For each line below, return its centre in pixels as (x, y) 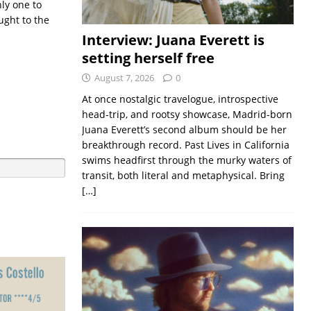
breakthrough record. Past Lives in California (185, 144)
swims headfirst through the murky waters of (186, 160)
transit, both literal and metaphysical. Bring (183, 175)
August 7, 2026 (124, 77)
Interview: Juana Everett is (173, 40)
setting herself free (148, 58)
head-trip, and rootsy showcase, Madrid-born (187, 114)
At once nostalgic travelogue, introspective (180, 99)
